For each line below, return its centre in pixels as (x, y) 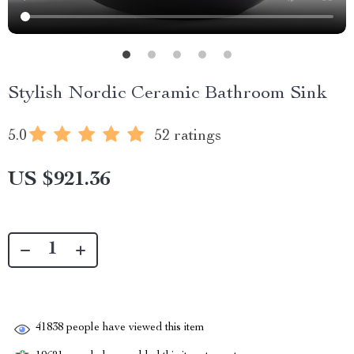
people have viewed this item (134, 328)
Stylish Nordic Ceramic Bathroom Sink (168, 94)
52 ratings (188, 137)
